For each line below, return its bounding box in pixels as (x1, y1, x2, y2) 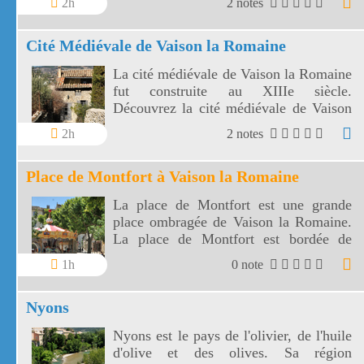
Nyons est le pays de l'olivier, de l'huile (113, 327, 352, 344)
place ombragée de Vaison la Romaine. (113, 214, 352, 230)
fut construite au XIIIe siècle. (113, 83, 352, 99)
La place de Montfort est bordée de (113, 231, 352, 247)
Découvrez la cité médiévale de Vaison (113, 100, 352, 116)
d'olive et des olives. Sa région (113, 344, 352, 361)
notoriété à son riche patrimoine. (113, 3, 305, 19)
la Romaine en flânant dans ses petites (113, 117, 352, 133)
